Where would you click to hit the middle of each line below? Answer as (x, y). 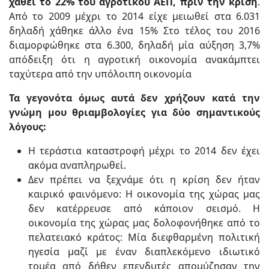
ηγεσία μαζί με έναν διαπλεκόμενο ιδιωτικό (144, 252)
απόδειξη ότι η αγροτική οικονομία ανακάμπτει (134, 59)
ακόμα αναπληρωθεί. (77, 165)
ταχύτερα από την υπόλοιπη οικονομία (100, 74)
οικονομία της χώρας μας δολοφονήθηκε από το (144, 223)
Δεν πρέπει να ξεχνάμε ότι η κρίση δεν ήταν (144, 180)
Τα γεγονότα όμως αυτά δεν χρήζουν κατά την (134, 98)
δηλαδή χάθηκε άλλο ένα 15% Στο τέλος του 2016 (134, 31)
